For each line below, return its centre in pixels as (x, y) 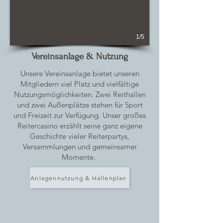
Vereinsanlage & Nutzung (80, 56)
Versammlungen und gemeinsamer (80, 147)
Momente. (80, 157)
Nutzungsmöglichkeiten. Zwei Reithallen (80, 94)
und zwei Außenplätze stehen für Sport (80, 105)
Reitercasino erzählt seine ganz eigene (80, 126)
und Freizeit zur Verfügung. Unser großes (80, 115)
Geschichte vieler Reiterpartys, (80, 136)
